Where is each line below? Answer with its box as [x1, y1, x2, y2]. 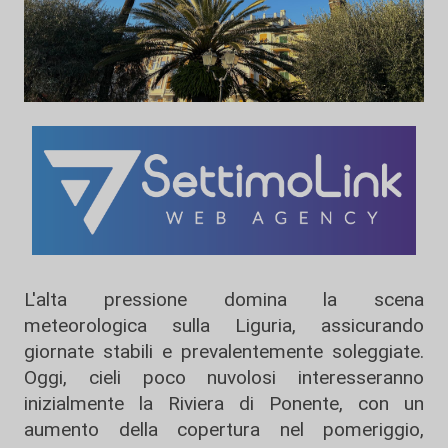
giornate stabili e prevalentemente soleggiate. [24, 340, 424, 364]
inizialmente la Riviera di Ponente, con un [24, 392, 424, 416]
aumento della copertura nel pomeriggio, [24, 418, 424, 442]
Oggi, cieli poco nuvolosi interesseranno [24, 366, 424, 390]
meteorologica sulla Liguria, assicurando [24, 314, 424, 338]
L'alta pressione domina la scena [24, 288, 424, 312]
